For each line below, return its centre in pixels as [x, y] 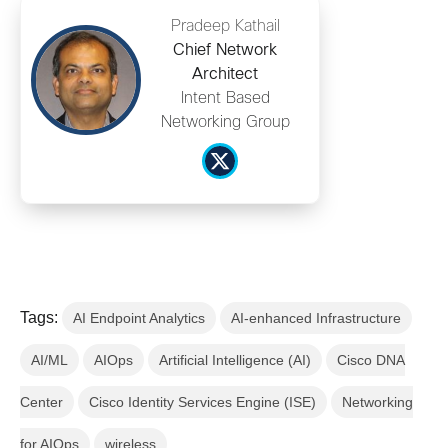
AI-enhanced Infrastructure [316, 318]
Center [41, 402]
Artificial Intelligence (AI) [235, 360]
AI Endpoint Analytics [139, 318]
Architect [225, 75]
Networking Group [225, 123]
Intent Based [225, 99]
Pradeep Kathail [225, 27]
